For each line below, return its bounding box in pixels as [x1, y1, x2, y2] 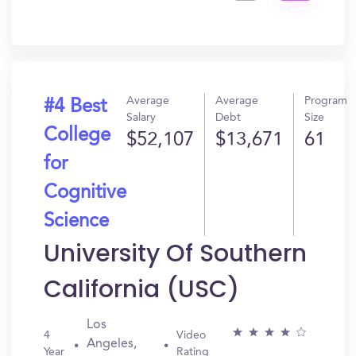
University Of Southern [44, 237, 307, 270]
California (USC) [44, 273, 239, 306]
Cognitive [44, 184, 126, 203]
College [44, 126, 110, 145]
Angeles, [87, 338, 137, 350]
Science [44, 212, 109, 231]
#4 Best [44, 98, 106, 117]
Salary [126, 112, 156, 123]
